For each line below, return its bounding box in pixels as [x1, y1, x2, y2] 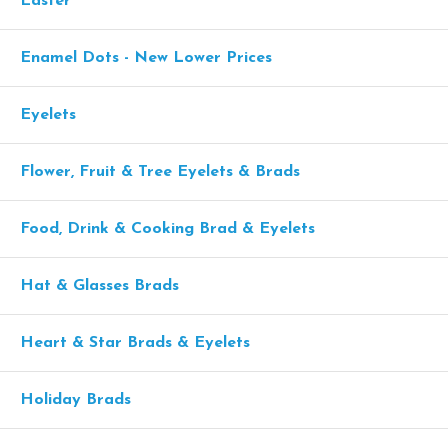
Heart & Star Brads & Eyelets [20, 335, 250, 352]
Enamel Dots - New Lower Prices [20, 50, 272, 67]
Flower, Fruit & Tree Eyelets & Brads [20, 164, 300, 181]
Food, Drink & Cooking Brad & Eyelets [20, 221, 315, 238]
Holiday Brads [20, 392, 131, 409]
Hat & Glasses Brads [20, 278, 179, 295]
